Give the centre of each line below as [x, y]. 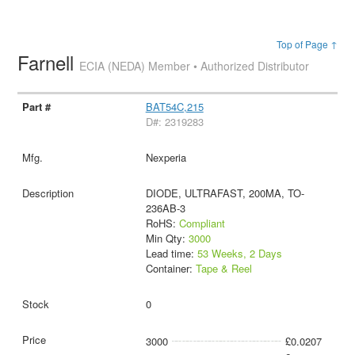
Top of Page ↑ [307, 44]
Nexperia [166, 158]
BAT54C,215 [174, 107]
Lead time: [171, 254]
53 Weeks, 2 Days [239, 254]
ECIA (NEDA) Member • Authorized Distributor [195, 66]
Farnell [49, 63]
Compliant [202, 223]
